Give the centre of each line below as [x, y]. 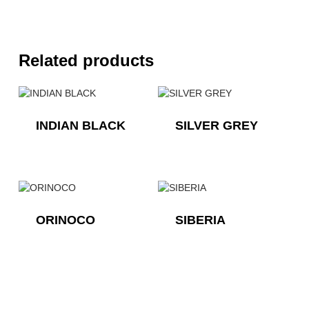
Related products [86, 60]
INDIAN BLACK [80, 126]
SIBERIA [200, 220]
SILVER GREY [216, 126]
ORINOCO [65, 220]
